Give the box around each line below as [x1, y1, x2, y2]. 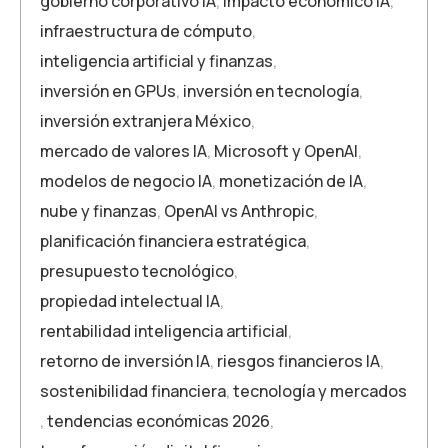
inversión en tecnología [183, 80, 359, 102]
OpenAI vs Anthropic [164, 200, 314, 222]
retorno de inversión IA [40, 350, 210, 372]
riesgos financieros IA [217, 350, 380, 372]
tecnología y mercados [233, 380, 407, 402]
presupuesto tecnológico [40, 260, 234, 282]
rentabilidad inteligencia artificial [40, 320, 288, 342]
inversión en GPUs [40, 80, 176, 102]
